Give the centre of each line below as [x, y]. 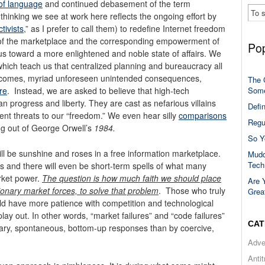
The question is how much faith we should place [132, 178]
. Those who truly [192, 190]
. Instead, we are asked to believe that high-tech [98, 90]
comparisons [203, 115]
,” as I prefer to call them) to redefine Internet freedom [125, 28]
